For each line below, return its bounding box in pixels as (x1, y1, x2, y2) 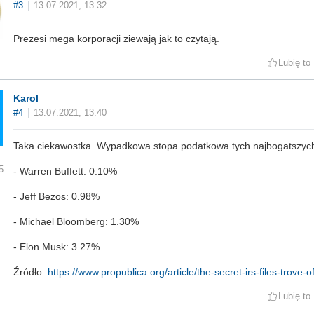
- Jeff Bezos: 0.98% (13, 191, 100, 203)
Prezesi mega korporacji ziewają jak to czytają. (13, 33, 219, 45)
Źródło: (13, 266, 48, 278)
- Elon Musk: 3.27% (13, 241, 100, 253)
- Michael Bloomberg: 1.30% (13, 216, 139, 228)
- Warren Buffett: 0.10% (13, 165, 117, 177)
